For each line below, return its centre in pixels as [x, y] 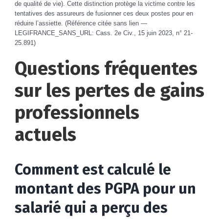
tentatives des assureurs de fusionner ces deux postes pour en [104, 13]
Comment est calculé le [93, 169]
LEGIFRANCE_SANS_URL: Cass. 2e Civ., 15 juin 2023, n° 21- [104, 33]
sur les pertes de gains [109, 90]
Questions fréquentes [106, 68]
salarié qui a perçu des [91, 208]
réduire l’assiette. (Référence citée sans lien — [81, 23]
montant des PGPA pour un [105, 188]
